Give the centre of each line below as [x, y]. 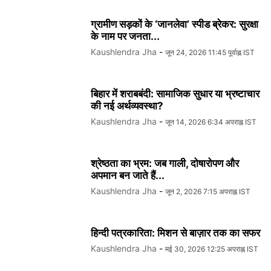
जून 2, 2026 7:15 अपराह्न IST [208, 192]
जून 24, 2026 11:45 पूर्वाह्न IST [210, 53]
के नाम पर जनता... [125, 37]
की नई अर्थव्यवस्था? [127, 106]
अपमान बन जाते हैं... [128, 176]
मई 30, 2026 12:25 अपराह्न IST [212, 249]
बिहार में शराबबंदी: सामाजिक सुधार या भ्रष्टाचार [175, 94]
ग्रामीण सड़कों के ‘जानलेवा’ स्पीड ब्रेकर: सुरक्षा [175, 24]
